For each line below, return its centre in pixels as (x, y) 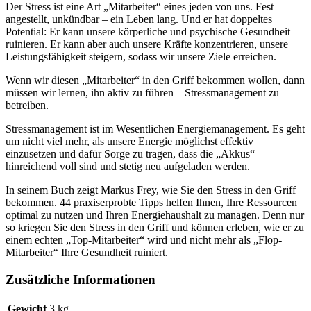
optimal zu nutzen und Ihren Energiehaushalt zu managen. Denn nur (155, 215)
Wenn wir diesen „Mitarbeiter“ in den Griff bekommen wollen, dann (155, 81)
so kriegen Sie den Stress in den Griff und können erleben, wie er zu (155, 228)
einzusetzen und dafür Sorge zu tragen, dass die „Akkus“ (130, 154)
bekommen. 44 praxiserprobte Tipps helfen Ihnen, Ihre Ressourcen (151, 203)
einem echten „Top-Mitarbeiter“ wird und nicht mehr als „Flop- (144, 240)
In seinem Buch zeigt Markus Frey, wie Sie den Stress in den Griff (151, 190)
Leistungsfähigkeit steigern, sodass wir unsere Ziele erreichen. (141, 57)
